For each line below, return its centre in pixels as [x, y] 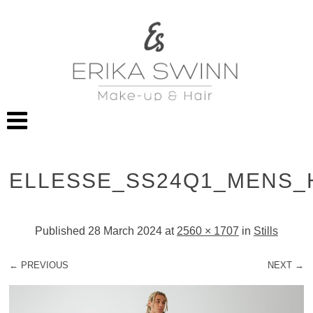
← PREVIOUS [39, 265]
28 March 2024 [125, 231]
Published [61, 231]
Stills [266, 231]
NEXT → [285, 265]
